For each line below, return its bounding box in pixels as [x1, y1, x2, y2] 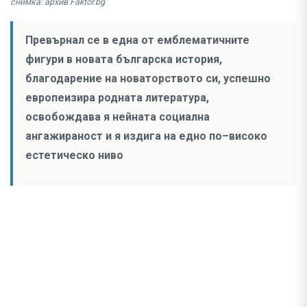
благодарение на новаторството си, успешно [25, 72, 271, 86]
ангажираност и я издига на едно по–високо [25, 130, 267, 143]
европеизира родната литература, [25, 91, 209, 105]
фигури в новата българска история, [25, 53, 222, 66]
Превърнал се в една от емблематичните [25, 34, 249, 47]
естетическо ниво [25, 149, 123, 162]
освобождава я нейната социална [25, 110, 210, 124]
